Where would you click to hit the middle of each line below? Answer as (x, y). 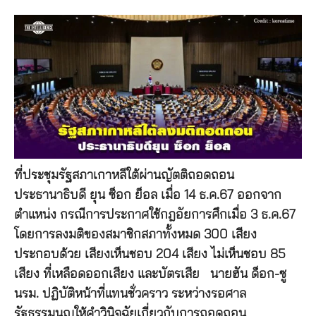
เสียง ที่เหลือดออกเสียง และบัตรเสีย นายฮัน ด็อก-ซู (150, 274)
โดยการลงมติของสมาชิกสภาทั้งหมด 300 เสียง (135, 235)
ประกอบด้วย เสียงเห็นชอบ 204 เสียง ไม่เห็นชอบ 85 (150, 255)
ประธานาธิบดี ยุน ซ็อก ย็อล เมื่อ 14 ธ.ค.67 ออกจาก (148, 195)
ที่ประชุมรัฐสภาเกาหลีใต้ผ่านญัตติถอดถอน (124, 176)
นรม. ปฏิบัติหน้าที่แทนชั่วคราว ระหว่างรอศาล (130, 294)
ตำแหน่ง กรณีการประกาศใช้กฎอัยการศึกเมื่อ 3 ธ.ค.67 (155, 215)
